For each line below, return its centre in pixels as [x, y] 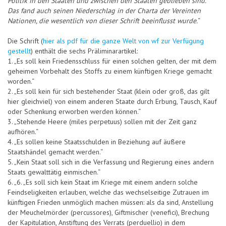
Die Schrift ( [25, 41]
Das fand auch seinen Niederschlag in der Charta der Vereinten [104, 11]
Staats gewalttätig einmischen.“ [54, 172]
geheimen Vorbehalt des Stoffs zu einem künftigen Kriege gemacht [110, 71]
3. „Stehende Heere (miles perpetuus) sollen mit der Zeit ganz [102, 122]
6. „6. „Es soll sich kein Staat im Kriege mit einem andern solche [103, 182]
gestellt [19, 51]
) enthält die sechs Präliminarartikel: [84, 51]
